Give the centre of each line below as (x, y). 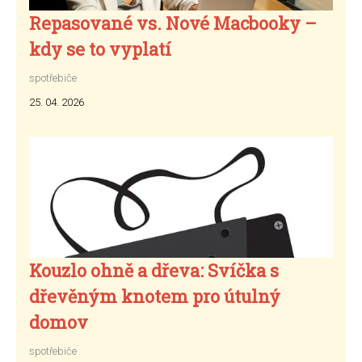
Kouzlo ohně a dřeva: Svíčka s (154, 270)
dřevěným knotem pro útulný (155, 296)
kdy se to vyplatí (100, 48)
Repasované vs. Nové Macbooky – (173, 23)
